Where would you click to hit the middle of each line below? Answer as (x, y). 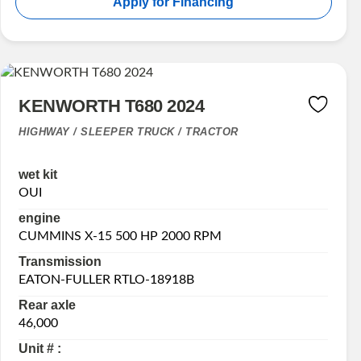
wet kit (38, 175)
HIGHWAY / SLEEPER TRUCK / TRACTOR (129, 131)
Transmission (60, 262)
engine (40, 218)
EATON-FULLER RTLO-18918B (107, 280)
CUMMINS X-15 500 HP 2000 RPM (120, 237)
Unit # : (40, 349)
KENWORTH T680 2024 (112, 106)
